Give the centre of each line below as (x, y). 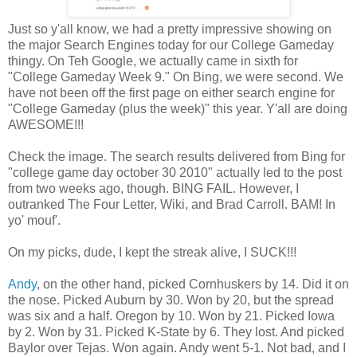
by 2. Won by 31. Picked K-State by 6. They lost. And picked (176, 331)
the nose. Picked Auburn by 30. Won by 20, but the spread (171, 300)
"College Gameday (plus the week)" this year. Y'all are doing (178, 108)
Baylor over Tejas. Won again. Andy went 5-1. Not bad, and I (177, 347)
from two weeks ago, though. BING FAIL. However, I (153, 188)
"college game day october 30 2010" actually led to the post (175, 172)
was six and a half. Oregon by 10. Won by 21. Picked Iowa (171, 316)
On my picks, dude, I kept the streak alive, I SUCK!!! (152, 252)
